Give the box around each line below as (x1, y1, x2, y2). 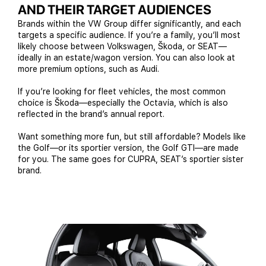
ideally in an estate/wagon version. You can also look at (18, 53, 235, 63)
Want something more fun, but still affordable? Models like (18, 132, 246, 142)
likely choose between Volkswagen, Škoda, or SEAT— (18, 42, 227, 52)
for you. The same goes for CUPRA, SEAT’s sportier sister (18, 154, 243, 164)
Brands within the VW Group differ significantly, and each (18, 19, 241, 29)
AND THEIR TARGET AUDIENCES (18, 2, 211, 18)
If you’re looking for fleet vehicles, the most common (18, 87, 226, 97)
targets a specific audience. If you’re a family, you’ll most (18, 30, 240, 40)
